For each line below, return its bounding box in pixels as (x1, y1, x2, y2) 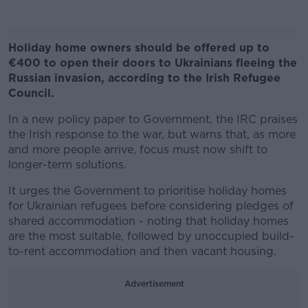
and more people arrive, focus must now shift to (8, 143, 267, 156)
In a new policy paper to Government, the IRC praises (8, 113, 298, 126)
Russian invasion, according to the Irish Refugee (8, 71, 280, 85)
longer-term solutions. (8, 158, 126, 171)
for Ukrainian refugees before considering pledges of (8, 199, 294, 212)
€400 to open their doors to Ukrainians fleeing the (8, 56, 297, 69)
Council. (8, 87, 54, 100)
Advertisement (124, 278, 184, 289)
